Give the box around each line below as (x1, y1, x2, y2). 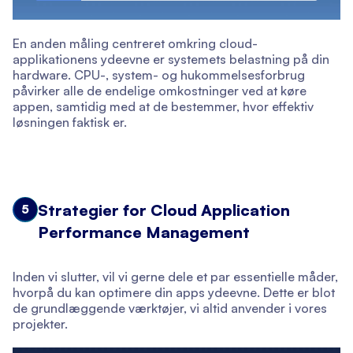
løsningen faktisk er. (13, 113, 127, 130)
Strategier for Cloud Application (38, 199, 290, 220)
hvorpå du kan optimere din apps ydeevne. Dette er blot (13, 284, 335, 300)
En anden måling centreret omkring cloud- (13, 35, 258, 51)
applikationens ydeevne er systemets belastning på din (13, 50, 329, 67)
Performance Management (38, 221, 250, 242)
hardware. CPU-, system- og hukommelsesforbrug (13, 66, 305, 83)
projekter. (13, 315, 68, 332)
